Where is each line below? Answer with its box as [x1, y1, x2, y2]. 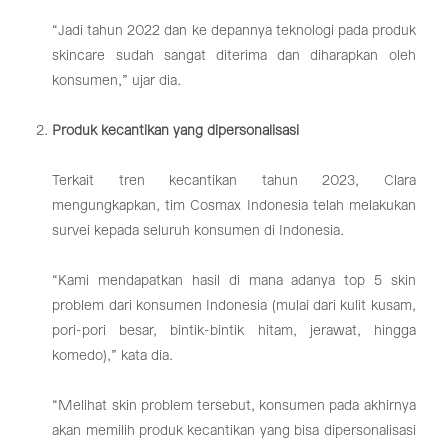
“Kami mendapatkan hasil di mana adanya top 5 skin [52, 273, 416, 288]
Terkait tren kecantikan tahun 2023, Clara [52, 173, 416, 188]
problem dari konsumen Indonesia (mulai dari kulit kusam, [52, 298, 416, 313]
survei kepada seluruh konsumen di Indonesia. [52, 223, 345, 238]
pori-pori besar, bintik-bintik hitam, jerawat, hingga [52, 323, 416, 338]
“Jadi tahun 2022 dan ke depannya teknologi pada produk [52, 23, 416, 38]
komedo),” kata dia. [52, 348, 174, 363]
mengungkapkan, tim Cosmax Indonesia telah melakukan [52, 198, 416, 213]
